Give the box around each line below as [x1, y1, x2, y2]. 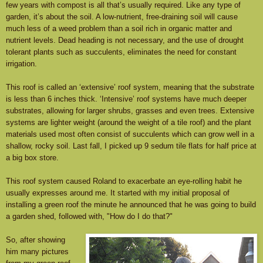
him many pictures [6, 247, 69, 257]
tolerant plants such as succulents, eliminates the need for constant [6, 48, 237, 57]
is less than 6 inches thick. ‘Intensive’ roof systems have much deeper [6, 95, 247, 104]
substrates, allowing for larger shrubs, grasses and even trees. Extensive [6, 106, 254, 116]
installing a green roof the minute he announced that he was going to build [6, 200, 256, 210]
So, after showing [6, 235, 65, 245]
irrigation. [6, 59, 37, 69]
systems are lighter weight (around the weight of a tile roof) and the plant [6, 118, 251, 127]
